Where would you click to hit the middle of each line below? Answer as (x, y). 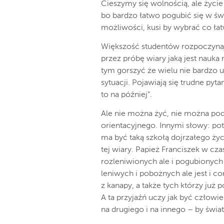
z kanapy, (117, 186)
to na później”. (126, 95)
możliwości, (123, 28)
